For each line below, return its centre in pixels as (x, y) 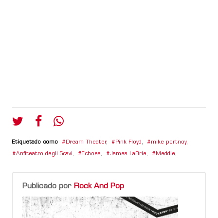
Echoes (91, 154)
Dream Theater (86, 142)
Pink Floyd (128, 142)
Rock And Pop (99, 186)
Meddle (165, 154)
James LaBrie (128, 154)
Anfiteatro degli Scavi (44, 154)
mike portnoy (169, 142)
